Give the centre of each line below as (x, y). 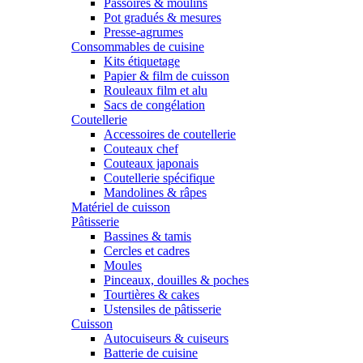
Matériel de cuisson (121, 207)
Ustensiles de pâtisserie (162, 309)
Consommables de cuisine (138, 47)
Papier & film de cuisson (167, 76)
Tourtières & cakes (152, 295)
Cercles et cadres (147, 251)
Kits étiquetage (142, 61)
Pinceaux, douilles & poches (176, 280)
